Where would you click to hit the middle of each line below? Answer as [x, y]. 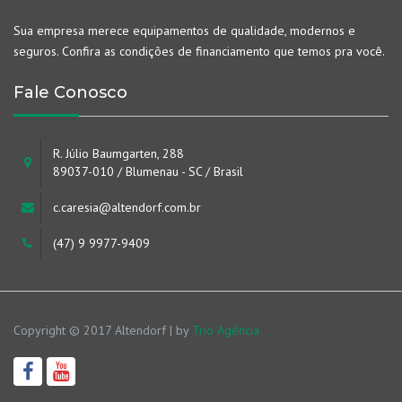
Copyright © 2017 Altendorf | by [103, 330]
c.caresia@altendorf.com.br [127, 207]
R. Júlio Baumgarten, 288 [118, 153]
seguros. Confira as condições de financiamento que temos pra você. [199, 51]
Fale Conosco [70, 92]
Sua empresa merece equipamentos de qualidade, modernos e [184, 31]
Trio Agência [226, 330]
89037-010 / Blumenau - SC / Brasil [148, 171]
